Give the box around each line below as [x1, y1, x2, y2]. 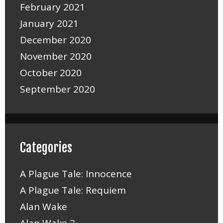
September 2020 [20, 83, 95, 96]
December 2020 [20, 33, 91, 47]
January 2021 [20, 17, 79, 30]
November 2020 [20, 50, 92, 63]
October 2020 [20, 66, 82, 80]
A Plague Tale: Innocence [20, 167, 132, 181]
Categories [20, 140, 72, 156]
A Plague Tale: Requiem [20, 184, 126, 197]
